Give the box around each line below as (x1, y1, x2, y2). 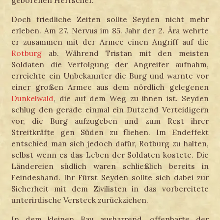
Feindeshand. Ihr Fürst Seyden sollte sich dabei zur (11, 172, 209, 183)
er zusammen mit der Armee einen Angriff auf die (11, 37, 209, 47)
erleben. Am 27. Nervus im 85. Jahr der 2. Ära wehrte (11, 26, 209, 36)
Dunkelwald (11, 93, 54, 104)
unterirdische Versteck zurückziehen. (11, 195, 149, 205)
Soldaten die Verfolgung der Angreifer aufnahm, (11, 59, 209, 70)
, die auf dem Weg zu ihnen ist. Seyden (54, 93, 209, 104)
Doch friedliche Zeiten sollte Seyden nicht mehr (11, 14, 209, 25)
